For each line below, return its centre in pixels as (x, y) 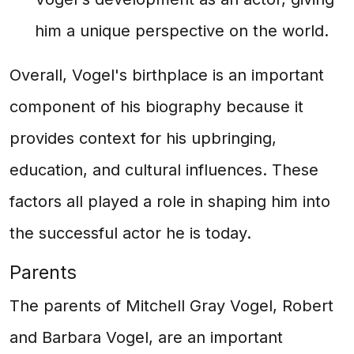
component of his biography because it (156, 107)
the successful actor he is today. (130, 233)
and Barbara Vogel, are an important (146, 337)
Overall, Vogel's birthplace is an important (167, 75)
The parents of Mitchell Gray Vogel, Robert (171, 306)
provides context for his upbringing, (143, 138)
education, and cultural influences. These (164, 170)
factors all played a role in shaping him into (170, 201)
